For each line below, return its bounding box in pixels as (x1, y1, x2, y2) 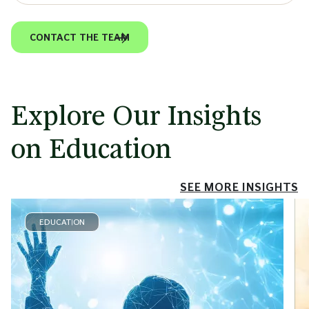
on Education (11, 133, 172, 165)
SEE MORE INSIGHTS (180, 181, 298, 194)
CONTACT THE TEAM (30, 32, 130, 43)
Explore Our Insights (11, 100, 261, 132)
